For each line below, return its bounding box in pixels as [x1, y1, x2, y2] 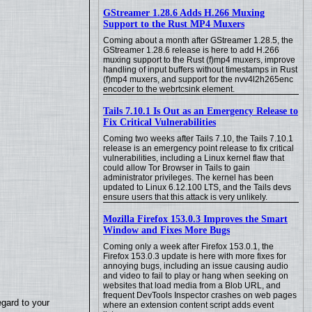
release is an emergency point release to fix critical [103, 143, 294, 153]
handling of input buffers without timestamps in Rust [103, 65, 297, 75]
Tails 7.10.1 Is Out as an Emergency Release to [103, 106, 298, 116]
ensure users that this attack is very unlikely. [103, 192, 267, 202]
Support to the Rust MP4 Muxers [103, 19, 244, 29]
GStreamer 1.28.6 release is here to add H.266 [103, 45, 279, 55]
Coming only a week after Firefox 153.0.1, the [103, 242, 274, 251]
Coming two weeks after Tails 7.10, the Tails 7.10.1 [103, 134, 293, 143]
